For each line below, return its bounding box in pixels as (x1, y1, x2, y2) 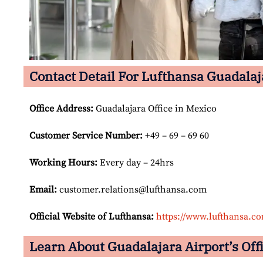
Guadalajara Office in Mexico (93, 103, 217, 115)
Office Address (29, 103, 90, 115)
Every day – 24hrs (97, 157, 174, 169)
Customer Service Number (29, 130, 140, 142)
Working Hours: (29, 157, 97, 169)
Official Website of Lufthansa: (29, 211, 154, 223)
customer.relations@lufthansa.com (57, 184, 207, 196)
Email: (29, 184, 57, 196)
